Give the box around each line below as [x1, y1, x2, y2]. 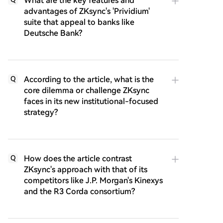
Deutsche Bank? [24, 28, 82, 38]
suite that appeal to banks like [24, 17, 134, 27]
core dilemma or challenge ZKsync [24, 85, 149, 95]
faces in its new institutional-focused [24, 96, 158, 106]
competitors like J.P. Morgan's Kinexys [24, 175, 163, 185]
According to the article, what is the [24, 74, 154, 84]
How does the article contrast [24, 153, 132, 163]
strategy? [24, 107, 58, 117]
